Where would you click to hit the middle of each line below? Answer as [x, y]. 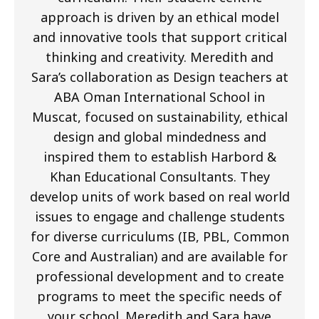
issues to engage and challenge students [159, 216]
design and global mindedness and [159, 136]
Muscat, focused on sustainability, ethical [159, 116]
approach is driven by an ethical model [159, 17]
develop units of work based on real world [159, 196]
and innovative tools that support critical [159, 37]
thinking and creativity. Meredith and [159, 57]
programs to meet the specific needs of [159, 296]
